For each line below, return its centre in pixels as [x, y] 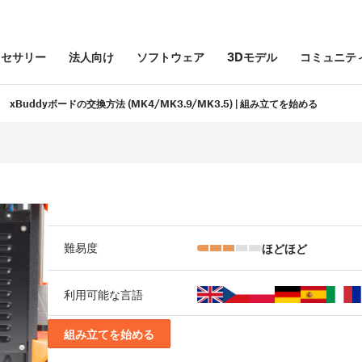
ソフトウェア [170, 57]
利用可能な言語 [103, 295]
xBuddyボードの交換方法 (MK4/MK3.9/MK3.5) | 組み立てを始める [164, 104]
